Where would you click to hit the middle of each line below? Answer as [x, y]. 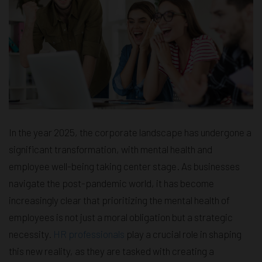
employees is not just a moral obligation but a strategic [121, 217]
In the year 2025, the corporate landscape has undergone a [130, 132]
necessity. [31, 234]
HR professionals [89, 234]
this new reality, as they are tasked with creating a [111, 251]
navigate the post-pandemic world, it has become [111, 183]
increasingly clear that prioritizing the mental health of [119, 200]
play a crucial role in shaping [183, 234]
